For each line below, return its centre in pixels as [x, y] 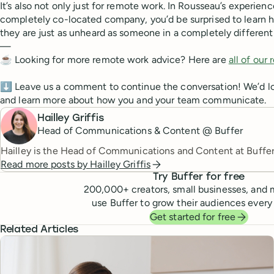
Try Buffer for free [199, 177]
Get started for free [193, 217]
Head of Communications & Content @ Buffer [140, 131]
